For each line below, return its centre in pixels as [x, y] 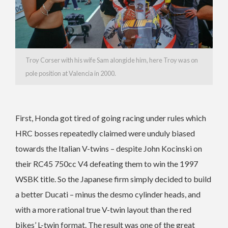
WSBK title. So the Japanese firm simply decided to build [113, 179]
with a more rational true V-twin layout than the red [103, 209]
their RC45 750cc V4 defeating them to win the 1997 [107, 163]
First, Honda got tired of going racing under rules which [111, 118]
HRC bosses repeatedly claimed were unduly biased [105, 133]
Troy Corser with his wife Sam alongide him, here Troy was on [112, 60]
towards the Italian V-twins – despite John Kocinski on [109, 148]
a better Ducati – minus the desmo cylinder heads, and [108, 194]
